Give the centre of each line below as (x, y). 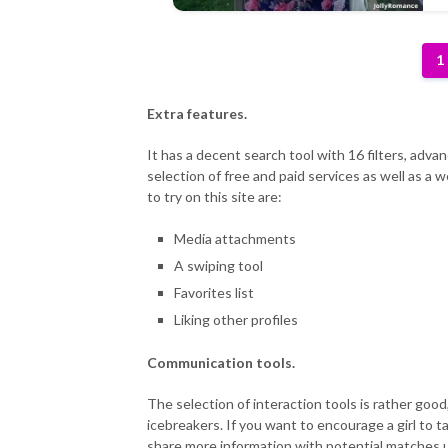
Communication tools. (222, 363)
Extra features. (197, 113)
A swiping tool (218, 265)
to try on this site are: (214, 196)
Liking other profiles (235, 319)
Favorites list (213, 292)
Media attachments (234, 238)
